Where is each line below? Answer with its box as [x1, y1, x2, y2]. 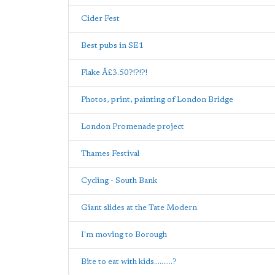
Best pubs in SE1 [81, 41, 144, 50]
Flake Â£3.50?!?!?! [81, 68, 147, 77]
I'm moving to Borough [81, 230, 167, 239]
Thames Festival [81, 149, 139, 158]
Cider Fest [81, 14, 120, 23]
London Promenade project [81, 122, 184, 131]
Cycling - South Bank [81, 176, 157, 185]
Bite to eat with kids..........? [81, 257, 177, 266]
